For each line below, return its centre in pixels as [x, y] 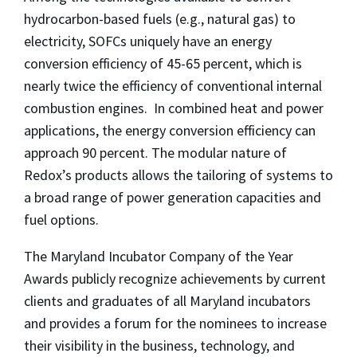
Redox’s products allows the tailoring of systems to [178, 175]
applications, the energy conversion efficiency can [170, 130]
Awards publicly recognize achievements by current [175, 278]
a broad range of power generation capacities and [173, 197]
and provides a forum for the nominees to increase [175, 323]
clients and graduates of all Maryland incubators [167, 300]
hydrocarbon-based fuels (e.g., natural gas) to [160, 18]
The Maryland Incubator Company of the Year [159, 256]
